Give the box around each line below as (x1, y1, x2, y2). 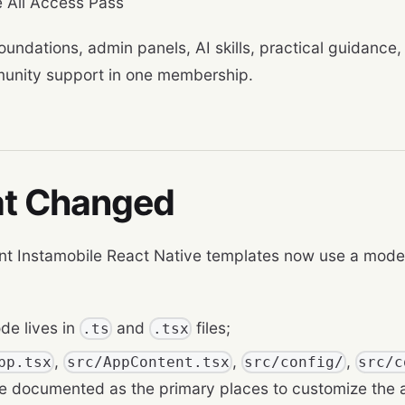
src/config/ (243, 353, 344, 372)
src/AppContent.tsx (66, 353, 230, 372)
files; (191, 317, 231, 337)
